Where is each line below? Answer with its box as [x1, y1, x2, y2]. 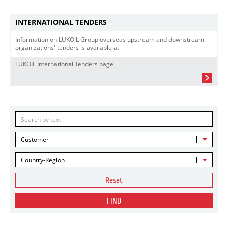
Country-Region [21, 156, 65, 164]
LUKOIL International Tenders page [15, 60, 113, 68]
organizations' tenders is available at [15, 44, 119, 51]
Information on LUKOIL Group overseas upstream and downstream [15, 36, 204, 43]
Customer [21, 135, 49, 144]
